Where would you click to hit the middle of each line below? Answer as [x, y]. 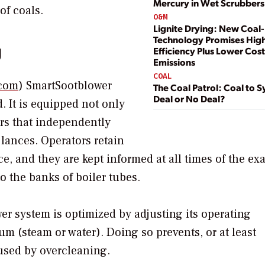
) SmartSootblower [65, 85]
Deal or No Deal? [189, 99]
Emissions [174, 62]
